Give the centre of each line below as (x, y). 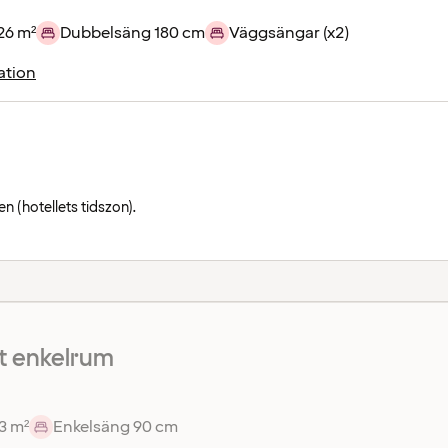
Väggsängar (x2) (289, 33)
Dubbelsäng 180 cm (132, 33)
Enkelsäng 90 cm (115, 426)
